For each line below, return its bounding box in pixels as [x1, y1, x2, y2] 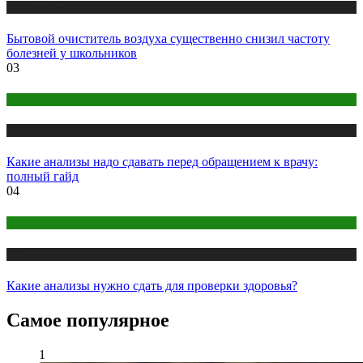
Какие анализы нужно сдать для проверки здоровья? [6, 278, 297, 293]
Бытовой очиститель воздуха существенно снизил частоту [6, 31, 330, 45]
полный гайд [6, 169, 79, 184]
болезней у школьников [6, 45, 137, 60]
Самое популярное [6, 309, 169, 331]
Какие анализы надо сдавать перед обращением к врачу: [6, 155, 318, 169]
